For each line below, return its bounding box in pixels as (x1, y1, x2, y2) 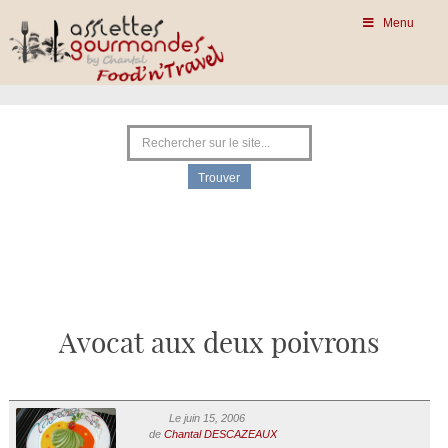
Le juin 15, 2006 (168, 412, 245, 424)
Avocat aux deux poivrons (59, 331, 380, 359)
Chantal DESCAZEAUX (163, 428, 277, 440)
